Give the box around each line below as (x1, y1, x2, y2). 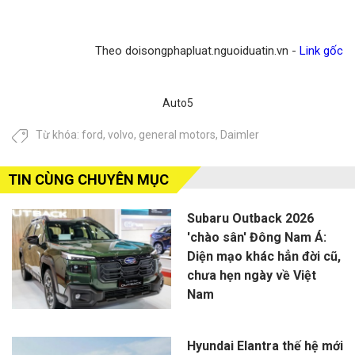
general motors (139, 128, 216, 142)
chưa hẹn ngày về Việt (186, 268, 316, 284)
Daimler (220, 128, 259, 142)
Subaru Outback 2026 (186, 211, 314, 227)
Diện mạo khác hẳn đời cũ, (186, 249, 341, 265)
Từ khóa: (36, 128, 82, 142)
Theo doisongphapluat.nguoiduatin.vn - (95, 44, 300, 59)
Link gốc (300, 44, 343, 59)
